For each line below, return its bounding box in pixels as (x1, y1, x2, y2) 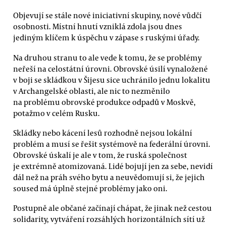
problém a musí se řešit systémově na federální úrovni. (13, 139, 210, 149)
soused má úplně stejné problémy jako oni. (13, 183, 167, 193)
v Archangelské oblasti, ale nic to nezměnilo (13, 85, 170, 96)
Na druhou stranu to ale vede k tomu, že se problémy (13, 52, 202, 63)
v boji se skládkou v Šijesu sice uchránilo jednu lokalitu (13, 74, 210, 85)
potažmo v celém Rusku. (13, 107, 100, 118)
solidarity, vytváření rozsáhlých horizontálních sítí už (13, 214, 205, 224)
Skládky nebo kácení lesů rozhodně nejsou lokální (13, 128, 192, 138)
